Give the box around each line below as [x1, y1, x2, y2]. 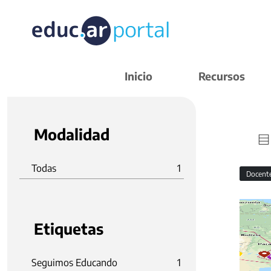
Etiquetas [34, 219, 103, 238]
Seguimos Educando [31, 256, 117, 269]
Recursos [198, 69, 245, 83]
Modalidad [34, 125, 109, 144]
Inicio [125, 69, 152, 83]
